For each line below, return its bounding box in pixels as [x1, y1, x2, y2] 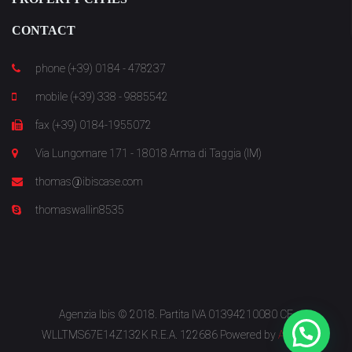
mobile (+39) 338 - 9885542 [35, 90, 168, 103]
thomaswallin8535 [35, 203, 124, 216]
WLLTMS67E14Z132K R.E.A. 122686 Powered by [41, 328, 278, 341]
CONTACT [12, 24, 75, 37]
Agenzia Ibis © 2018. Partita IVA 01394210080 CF [59, 308, 293, 321]
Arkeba [277, 328, 311, 341]
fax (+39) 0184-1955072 [35, 119, 152, 131]
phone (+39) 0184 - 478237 [35, 62, 166, 75]
